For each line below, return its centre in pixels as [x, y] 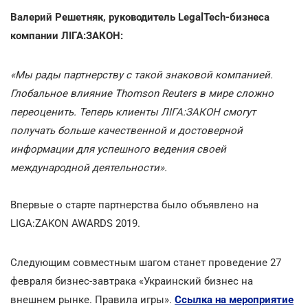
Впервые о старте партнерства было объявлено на [134, 205]
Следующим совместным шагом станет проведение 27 [146, 262]
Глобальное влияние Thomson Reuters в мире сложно [142, 93]
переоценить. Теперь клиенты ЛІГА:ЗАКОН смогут [133, 112]
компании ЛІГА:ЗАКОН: [67, 35]
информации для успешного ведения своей [118, 149]
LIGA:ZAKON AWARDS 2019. [75, 223]
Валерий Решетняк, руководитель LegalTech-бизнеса [140, 17]
